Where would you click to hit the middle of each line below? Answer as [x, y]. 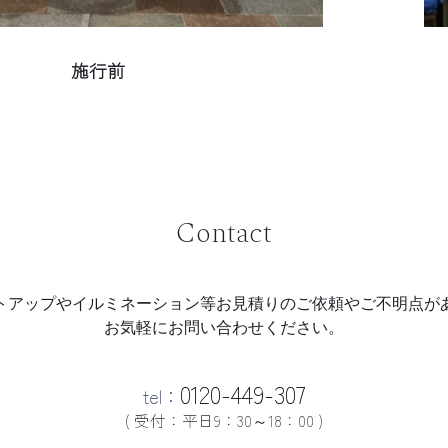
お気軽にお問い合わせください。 [224, 327]
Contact [224, 233]
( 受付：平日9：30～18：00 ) [224, 419]
